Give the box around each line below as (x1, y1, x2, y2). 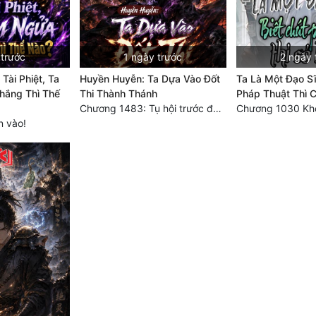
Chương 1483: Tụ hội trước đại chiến (212, 102, 221, 115)
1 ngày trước (123, 51, 183, 63)
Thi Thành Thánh (79, 87, 157, 100)
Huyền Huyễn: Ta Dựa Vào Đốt (79, 73, 220, 85)
